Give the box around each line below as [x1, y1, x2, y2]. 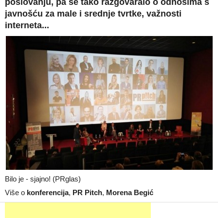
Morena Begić [106, 188, 153, 197]
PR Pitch [73, 188, 102, 197]
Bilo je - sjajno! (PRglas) [5, 175, 81, 183]
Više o [5, 188, 27, 197]
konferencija [27, 188, 69, 197]
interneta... [5, 20, 49, 30]
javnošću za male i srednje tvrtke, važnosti [5, 9, 182, 18]
